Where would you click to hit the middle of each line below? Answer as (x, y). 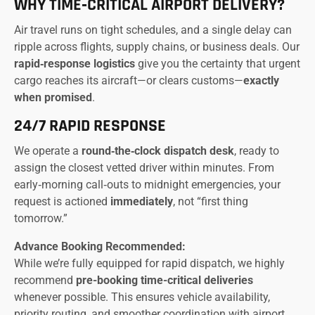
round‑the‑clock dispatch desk (158, 151)
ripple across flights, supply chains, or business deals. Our (157, 47)
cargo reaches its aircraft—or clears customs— (129, 81)
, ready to (257, 151)
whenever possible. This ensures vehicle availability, (142, 297)
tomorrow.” (41, 219)
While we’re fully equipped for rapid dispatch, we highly (149, 264)
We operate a (48, 151)
